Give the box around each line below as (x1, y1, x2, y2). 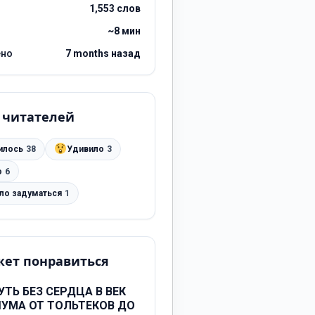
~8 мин (108, 25, 141, 37)
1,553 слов (89, 3, 141, 15)
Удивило (67, 144, 105, 155)
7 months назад (65, 48, 141, 60)
